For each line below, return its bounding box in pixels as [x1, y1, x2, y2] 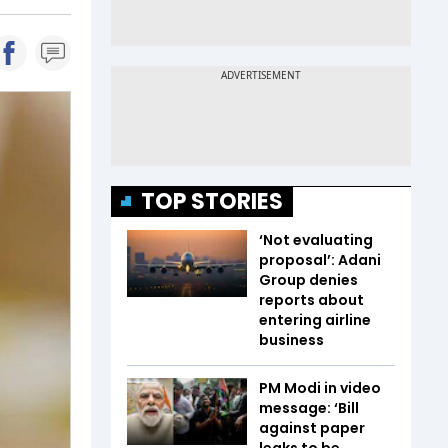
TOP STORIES [141, 185, 283, 217]
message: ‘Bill [259, 397, 359, 418]
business [259, 329, 324, 350]
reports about [259, 289, 364, 310]
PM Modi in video [259, 377, 381, 398]
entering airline [259, 309, 371, 330]
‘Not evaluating [259, 229, 373, 250]
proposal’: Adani [259, 249, 381, 270]
